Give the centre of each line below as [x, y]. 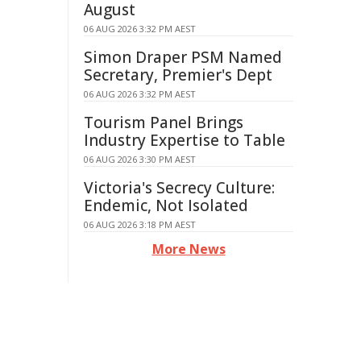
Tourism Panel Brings [164, 122]
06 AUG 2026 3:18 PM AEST [140, 224]
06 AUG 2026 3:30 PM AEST [140, 159]
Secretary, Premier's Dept [178, 75]
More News [189, 249]
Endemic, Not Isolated [166, 205]
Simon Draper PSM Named [183, 57]
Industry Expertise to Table [185, 140]
